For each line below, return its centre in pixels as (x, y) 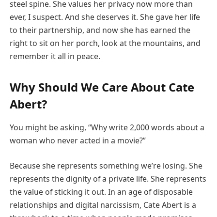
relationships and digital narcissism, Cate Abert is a (103, 205)
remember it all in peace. (55, 56)
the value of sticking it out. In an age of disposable (101, 192)
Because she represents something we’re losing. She (106, 165)
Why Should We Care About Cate (102, 87)
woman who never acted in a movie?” (78, 141)
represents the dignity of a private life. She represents (108, 178)
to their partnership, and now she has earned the (100, 30)
